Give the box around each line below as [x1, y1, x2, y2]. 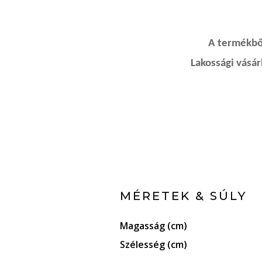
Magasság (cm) [119, 219, 187, 232]
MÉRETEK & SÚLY [119, 189, 247, 203]
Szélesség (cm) [119, 238, 187, 251]
